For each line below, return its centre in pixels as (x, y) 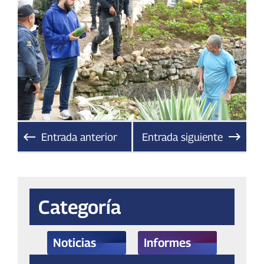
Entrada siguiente (182, 137)
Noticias (75, 243)
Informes (167, 243)
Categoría (80, 207)
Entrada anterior (79, 137)
